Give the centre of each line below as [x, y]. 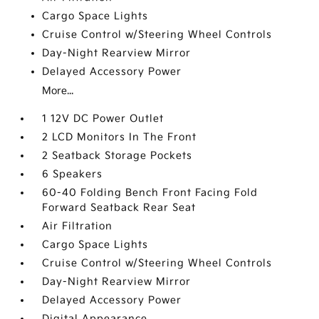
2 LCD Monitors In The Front [120, 137]
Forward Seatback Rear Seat [119, 208]
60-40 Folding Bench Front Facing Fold [150, 193]
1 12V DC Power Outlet [103, 119]
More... [58, 91]
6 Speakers [73, 174]
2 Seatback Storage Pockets [117, 156]
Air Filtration [78, 226]
